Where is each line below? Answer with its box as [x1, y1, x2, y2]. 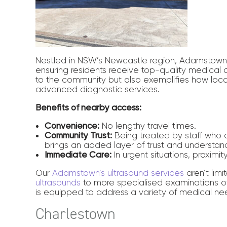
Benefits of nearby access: [35, 102, 142, 112]
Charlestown [35, 204, 116, 224]
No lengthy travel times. [99, 121, 197, 131]
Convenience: [45, 121, 100, 131]
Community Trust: [45, 130, 112, 140]
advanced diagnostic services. [35, 84, 160, 94]
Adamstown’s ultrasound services [52, 168, 184, 178]
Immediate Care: [45, 149, 112, 160]
